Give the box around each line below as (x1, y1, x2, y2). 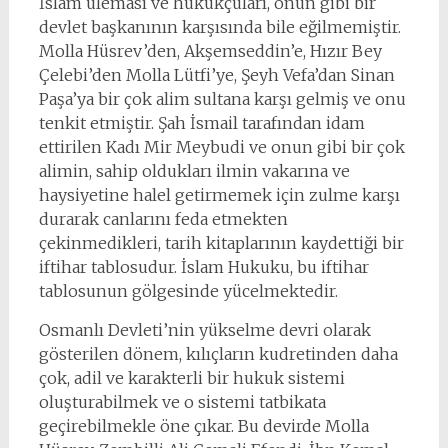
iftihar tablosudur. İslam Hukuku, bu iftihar (38, 257, 369, 277)
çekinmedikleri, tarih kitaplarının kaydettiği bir (38, 233, 404, 253)
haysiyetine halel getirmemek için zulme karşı (38, 185, 400, 205)
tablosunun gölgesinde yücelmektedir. (38, 281, 338, 301)
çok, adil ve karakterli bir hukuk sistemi (38, 368, 345, 388)
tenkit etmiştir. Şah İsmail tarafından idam (38, 113, 365, 133)
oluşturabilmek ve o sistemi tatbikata (38, 392, 326, 412)
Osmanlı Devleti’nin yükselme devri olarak (38, 320, 371, 340)
